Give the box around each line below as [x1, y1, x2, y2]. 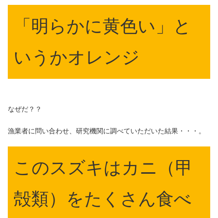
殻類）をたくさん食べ [14, 189, 192, 209]
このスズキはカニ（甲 [14, 158, 193, 178]
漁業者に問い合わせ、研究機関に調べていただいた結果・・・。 [8, 127, 205, 135]
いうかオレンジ [14, 47, 140, 67]
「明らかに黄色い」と [14, 16, 191, 36]
